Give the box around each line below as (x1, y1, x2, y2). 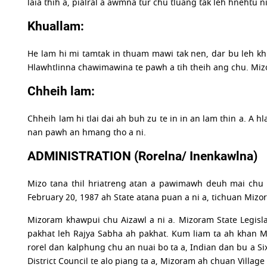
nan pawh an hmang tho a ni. (27, 126, 147, 139)
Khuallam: (27, 19, 85, 33)
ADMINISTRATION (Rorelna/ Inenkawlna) (27, 149, 258, 163)
